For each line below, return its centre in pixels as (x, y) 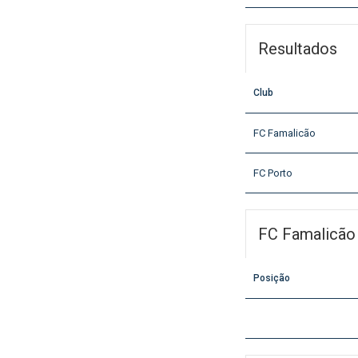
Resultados (298, 49)
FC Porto (273, 173)
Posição (272, 278)
